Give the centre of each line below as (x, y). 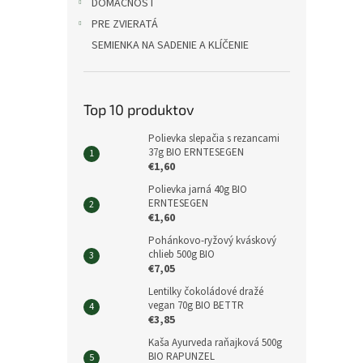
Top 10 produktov (139, 109)
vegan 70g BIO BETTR (196, 305)
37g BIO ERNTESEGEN (196, 152)
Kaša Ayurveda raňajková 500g (215, 343)
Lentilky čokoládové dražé (206, 292)
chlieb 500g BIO (181, 254)
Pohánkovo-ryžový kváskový (212, 241)
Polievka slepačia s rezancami (214, 139)
